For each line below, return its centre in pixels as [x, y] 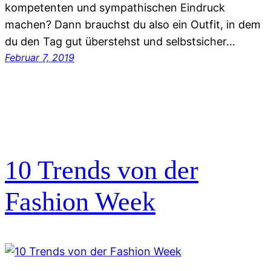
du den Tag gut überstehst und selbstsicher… [120, 41]
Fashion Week [80, 202]
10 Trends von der [102, 171]
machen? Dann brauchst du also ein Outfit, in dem [133, 24]
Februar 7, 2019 [40, 57]
